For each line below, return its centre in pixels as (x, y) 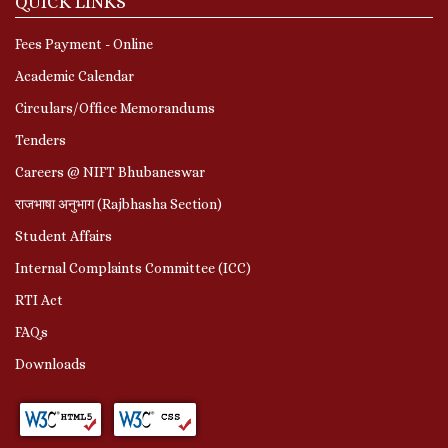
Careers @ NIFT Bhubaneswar (110, 171)
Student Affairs (63, 235)
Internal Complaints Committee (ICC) (133, 267)
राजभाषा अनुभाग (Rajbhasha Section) (118, 203)
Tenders (40, 139)
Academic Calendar (74, 75)
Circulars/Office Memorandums (115, 107)
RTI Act (39, 299)
